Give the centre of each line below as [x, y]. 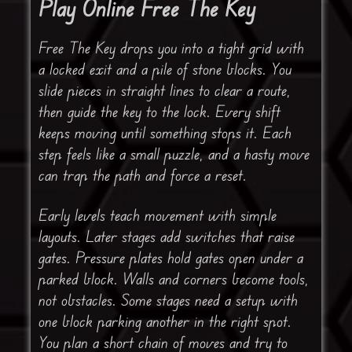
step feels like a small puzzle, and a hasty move [174, 154]
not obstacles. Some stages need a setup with [168, 300]
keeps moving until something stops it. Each [165, 133]
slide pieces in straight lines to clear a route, [164, 90]
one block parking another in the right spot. [165, 321]
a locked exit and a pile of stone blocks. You [165, 69]
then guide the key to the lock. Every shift [159, 112]
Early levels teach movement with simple [157, 215]
